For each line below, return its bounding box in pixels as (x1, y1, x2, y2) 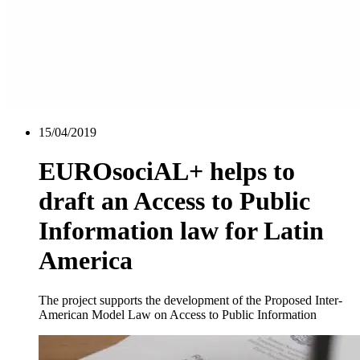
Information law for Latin (39, 216, 324, 246)
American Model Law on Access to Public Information (39, 307, 317, 321)
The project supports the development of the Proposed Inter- (39, 292, 342, 307)
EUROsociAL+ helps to (39, 157, 295, 186)
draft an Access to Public (39, 186, 310, 216)
